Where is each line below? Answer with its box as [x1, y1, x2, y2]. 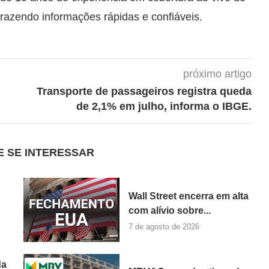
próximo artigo [183, 68, 252, 80]
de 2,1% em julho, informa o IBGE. [76, 100, 252, 112]
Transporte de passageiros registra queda [36, 85, 252, 97]
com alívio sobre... [128, 205, 211, 216]
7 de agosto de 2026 [128, 222, 199, 231]
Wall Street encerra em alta [128, 190, 249, 201]
